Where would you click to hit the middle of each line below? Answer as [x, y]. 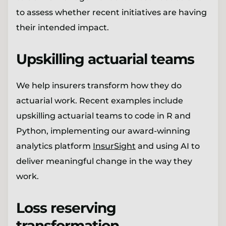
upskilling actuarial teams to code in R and [103, 116]
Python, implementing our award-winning [103, 131]
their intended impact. [63, 27]
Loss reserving [66, 208]
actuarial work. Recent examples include [100, 100]
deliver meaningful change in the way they [104, 161]
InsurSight [114, 146]
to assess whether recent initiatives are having [111, 12]
